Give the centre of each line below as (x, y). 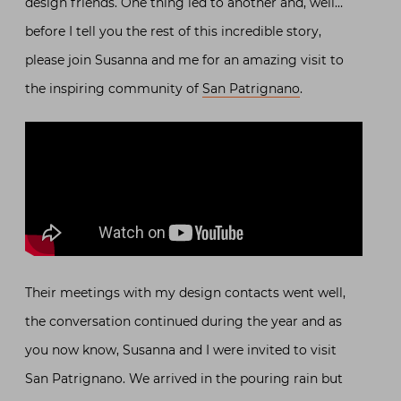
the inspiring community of (114, 89)
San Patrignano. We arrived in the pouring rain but (184, 379)
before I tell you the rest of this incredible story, (173, 31)
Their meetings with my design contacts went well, (185, 293)
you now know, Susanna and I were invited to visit (181, 350)
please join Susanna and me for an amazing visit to (184, 60)
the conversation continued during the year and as (183, 321)
